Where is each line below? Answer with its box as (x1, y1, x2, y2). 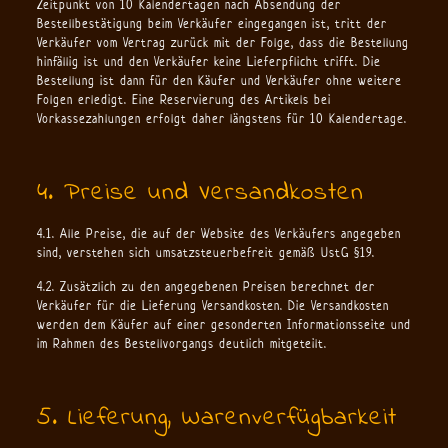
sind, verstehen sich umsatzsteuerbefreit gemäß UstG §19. (36, 244, 375, 261)
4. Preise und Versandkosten (36, 175, 364, 211)
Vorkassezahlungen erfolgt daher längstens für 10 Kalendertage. (36, 110, 407, 127)
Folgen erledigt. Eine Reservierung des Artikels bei (36, 91, 331, 108)
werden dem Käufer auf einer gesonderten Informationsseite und (36, 316, 411, 333)
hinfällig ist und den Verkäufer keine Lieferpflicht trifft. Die (36, 53, 381, 70)
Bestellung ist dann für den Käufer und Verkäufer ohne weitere (36, 72, 402, 89)
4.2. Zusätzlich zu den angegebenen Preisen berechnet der (36, 278, 375, 295)
